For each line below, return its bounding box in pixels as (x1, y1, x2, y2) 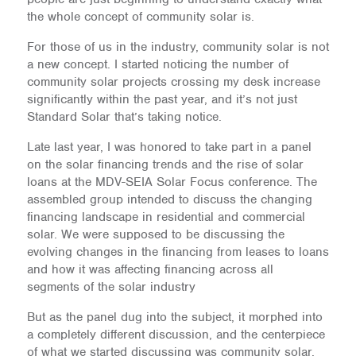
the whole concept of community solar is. (26, 9, 254, 25)
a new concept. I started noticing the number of (26, 56, 288, 72)
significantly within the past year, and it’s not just (26, 91, 297, 107)
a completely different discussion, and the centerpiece (26, 327, 325, 342)
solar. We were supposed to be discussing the (26, 226, 284, 242)
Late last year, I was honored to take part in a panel (26, 139, 311, 155)
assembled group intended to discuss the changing (26, 192, 312, 207)
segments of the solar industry (26, 279, 195, 295)
